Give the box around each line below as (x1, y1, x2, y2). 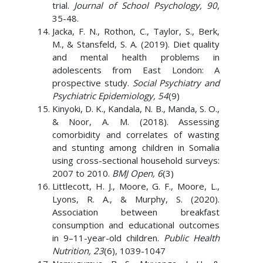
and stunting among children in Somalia (52, 141, 220, 153)
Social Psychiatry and (132, 77, 220, 89)
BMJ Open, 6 (112, 167, 163, 179)
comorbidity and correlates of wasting (52, 129, 220, 140)
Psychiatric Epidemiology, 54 (52, 90, 168, 102)
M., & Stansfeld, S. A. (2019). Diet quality (52, 38, 220, 50)
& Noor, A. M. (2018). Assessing (52, 116, 220, 127)
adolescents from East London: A (52, 64, 220, 76)
